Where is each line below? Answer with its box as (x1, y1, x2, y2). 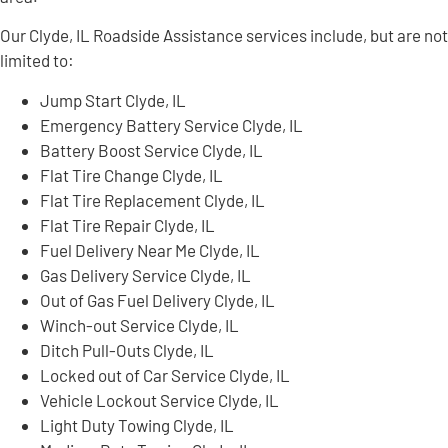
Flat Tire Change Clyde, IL (40, 164, 223, 185)
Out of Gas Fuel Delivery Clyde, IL (40, 289, 275, 310)
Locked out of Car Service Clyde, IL (40, 364, 290, 385)
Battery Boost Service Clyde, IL (40, 139, 263, 160)
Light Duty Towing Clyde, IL (40, 414, 234, 435)
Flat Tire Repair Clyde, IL (40, 214, 215, 235)
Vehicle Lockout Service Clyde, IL (40, 389, 279, 410)
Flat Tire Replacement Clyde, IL (40, 189, 265, 210)
